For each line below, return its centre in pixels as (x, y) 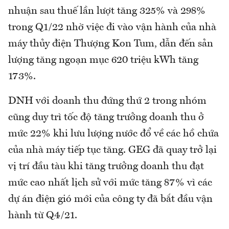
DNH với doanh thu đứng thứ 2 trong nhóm (107, 101)
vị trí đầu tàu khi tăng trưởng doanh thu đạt (106, 167)
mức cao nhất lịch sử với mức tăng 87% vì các (110, 183)
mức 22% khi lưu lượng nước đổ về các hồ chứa (113, 134)
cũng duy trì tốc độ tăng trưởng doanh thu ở (106, 118)
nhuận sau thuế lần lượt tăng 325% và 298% (107, 12)
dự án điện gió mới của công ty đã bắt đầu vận (110, 200)
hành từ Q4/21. (44, 216)
